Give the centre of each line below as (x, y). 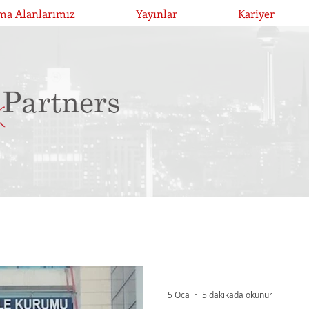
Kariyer (256, 13)
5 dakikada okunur (237, 295)
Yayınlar (157, 13)
